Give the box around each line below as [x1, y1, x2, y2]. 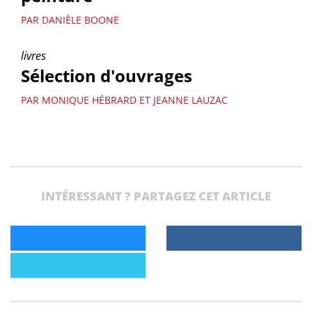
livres [21, 48, 46, 63]
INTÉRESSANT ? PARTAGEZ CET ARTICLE [41, 188, 271, 204]
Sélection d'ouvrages [21, 64, 192, 87]
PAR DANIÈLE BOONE [21, 13, 119, 26]
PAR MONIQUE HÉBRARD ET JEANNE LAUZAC [21, 93, 228, 107]
